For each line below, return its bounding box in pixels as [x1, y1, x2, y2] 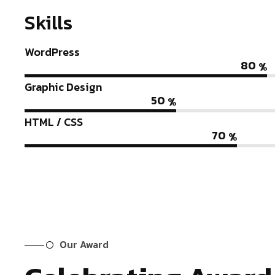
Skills [25, 8, 72, 37]
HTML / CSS [25, 114, 83, 130]
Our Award [60, 237, 109, 252]
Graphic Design [25, 79, 102, 95]
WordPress [25, 44, 80, 60]
